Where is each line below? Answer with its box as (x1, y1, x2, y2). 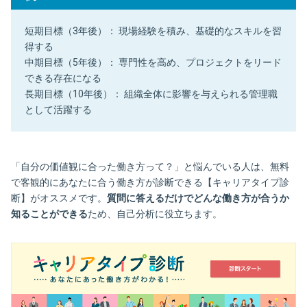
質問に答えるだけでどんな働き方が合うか (107, 192, 289, 204)
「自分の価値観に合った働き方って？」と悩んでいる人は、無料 (11, 160, 289, 172)
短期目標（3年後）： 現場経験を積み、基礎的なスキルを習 (25, 25, 282, 36)
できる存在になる (25, 72, 101, 84)
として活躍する (25, 103, 92, 115)
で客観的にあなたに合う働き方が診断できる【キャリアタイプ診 (11, 176, 289, 188)
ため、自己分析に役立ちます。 (88, 208, 222, 219)
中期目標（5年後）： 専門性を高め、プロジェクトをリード (25, 56, 282, 68)
